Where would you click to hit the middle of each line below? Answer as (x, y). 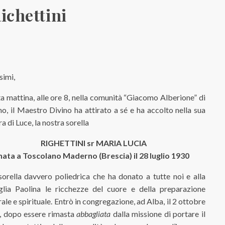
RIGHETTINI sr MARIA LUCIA (93, 143)
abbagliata (94, 214)
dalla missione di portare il (158, 214)
